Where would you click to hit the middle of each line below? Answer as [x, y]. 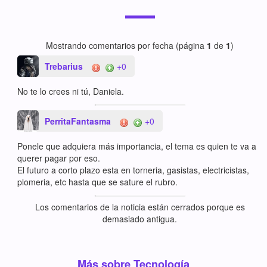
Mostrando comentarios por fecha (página [126, 46]
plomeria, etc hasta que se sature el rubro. [98, 182]
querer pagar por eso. [59, 158]
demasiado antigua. [140, 219]
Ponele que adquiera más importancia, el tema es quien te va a [137, 146]
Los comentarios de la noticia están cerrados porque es [140, 207]
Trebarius [64, 66]
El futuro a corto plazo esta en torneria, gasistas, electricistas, [133, 170]
